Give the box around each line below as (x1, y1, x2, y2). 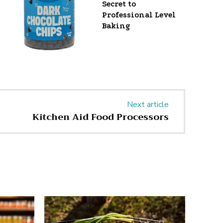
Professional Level (102, 10, 176, 20)
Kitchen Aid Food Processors (32, 109, 169, 125)
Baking (102, 21, 130, 31)
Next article (126, 99, 169, 111)
